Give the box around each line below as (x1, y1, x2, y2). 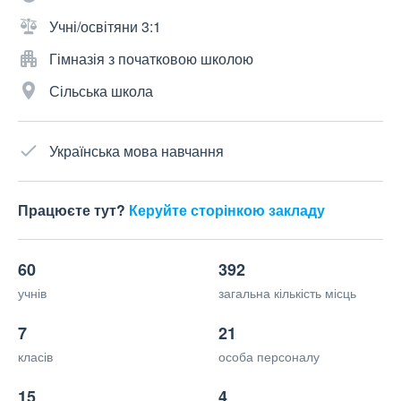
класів (18, 347, 53, 366)
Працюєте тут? (18, 200, 129, 221)
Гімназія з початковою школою (49, 48, 253, 70)
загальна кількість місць (218, 284, 356, 303)
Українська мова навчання (49, 141, 224, 162)
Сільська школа (49, 81, 153, 102)
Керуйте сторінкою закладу (129, 200, 325, 221)
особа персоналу (218, 347, 320, 366)
